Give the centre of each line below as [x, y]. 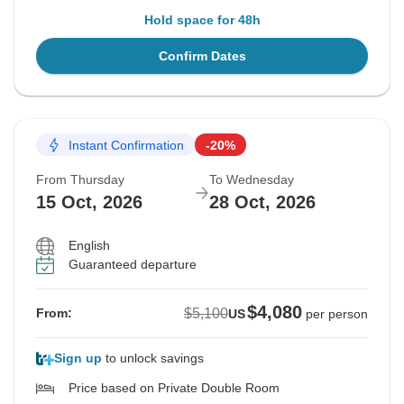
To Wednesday [252, 180]
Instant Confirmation [126, 145]
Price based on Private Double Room [174, 388]
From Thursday [80, 180]
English [89, 246]
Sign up [78, 358]
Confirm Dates [202, 56]
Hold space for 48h [202, 20]
